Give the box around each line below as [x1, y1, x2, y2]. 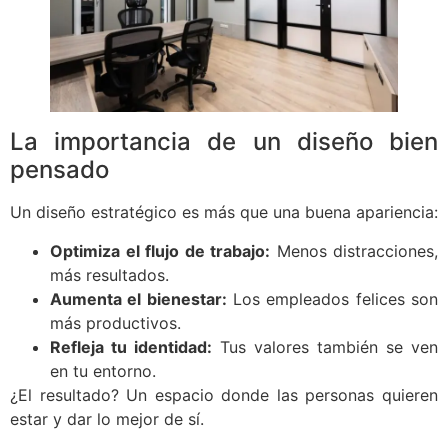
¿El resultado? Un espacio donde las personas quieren [10, 384, 438, 405]
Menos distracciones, [270, 240, 438, 261]
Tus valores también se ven [212, 336, 438, 357]
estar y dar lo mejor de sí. [10, 408, 204, 429]
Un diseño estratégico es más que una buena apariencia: [10, 202, 438, 223]
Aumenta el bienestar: [50, 288, 227, 309]
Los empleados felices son [226, 288, 439, 309]
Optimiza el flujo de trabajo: [50, 240, 270, 261]
